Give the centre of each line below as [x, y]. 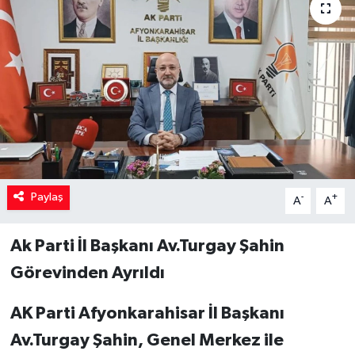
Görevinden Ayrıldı [87, 273]
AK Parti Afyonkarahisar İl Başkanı [147, 313]
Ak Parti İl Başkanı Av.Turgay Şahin [147, 246]
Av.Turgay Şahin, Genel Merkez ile [147, 340]
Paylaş [47, 197]
